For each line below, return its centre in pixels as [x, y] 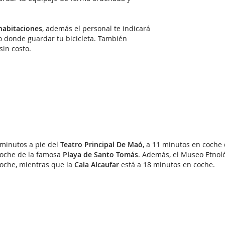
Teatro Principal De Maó [101, 145]
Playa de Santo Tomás [100, 155]
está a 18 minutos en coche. [167, 165]
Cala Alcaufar [97, 165]
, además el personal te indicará [96, 29]
